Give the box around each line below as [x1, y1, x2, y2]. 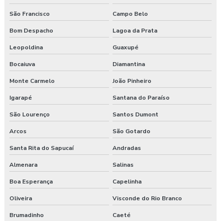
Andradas [112, 144, 141, 152]
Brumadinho [9, 211, 44, 220]
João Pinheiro [112, 77, 151, 85]
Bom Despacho [9, 27, 53, 35]
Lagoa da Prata [112, 27, 157, 35]
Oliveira [9, 194, 32, 203]
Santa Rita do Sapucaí [9, 144, 74, 152]
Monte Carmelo [9, 77, 55, 85]
